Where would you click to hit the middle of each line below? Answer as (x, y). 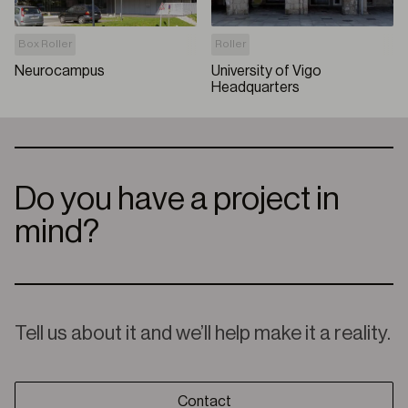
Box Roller (45, 44)
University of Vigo (266, 71)
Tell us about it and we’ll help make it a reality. (203, 333)
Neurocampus (60, 71)
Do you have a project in (177, 199)
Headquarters (255, 87)
